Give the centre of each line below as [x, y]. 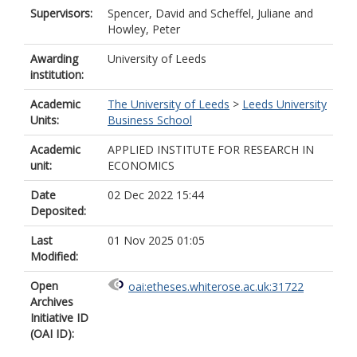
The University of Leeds [169, 104]
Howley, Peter [144, 29]
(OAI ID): [52, 333]
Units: [45, 120]
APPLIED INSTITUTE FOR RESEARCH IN [211, 149]
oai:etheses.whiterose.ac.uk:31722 [216, 287]
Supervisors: [61, 13]
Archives [52, 302]
